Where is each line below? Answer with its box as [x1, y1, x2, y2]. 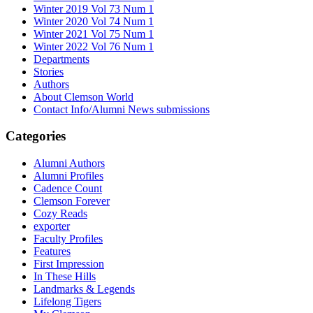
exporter [34, 219, 70, 232]
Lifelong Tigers [34, 295, 101, 307]
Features [34, 245, 71, 257]
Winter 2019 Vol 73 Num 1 [34, 2, 154, 15]
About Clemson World [34, 90, 133, 103]
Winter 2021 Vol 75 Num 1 [34, 27, 154, 40]
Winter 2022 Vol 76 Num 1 [34, 40, 154, 52]
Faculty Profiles [34, 232, 103, 245]
